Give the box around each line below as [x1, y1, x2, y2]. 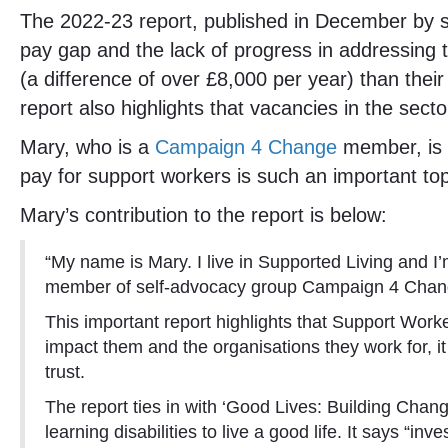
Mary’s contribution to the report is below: [20, 204, 387, 226]
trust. [45, 362, 85, 382]
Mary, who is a [20, 136, 155, 158]
